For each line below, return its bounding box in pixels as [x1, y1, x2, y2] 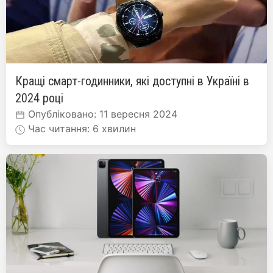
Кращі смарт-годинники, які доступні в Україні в [15, 74, 249, 88]
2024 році [15, 91, 63, 105]
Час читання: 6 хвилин [25, 122, 136, 135]
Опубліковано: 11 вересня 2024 [25, 108, 177, 120]
